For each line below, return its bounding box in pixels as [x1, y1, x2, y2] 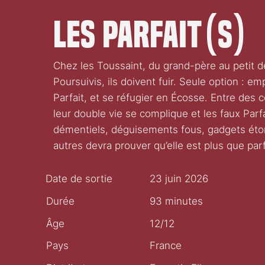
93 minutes [150, 195, 203, 208]
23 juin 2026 [149, 173, 208, 185]
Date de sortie [46, 173, 113, 185]
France [150, 240, 182, 252]
